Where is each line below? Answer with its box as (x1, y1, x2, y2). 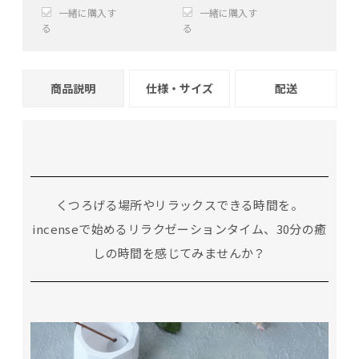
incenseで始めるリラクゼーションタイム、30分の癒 (32, 220, 327, 237)
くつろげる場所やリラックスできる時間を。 (56, 196, 303, 213)
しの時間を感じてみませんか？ (93, 244, 266, 261)
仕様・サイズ (145, 79, 214, 96)
